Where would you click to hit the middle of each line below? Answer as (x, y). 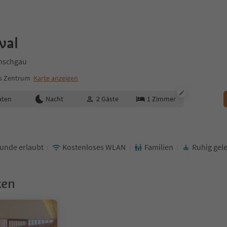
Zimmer (164, 99)
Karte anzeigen (56, 78)
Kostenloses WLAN (94, 147)
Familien (159, 147)
